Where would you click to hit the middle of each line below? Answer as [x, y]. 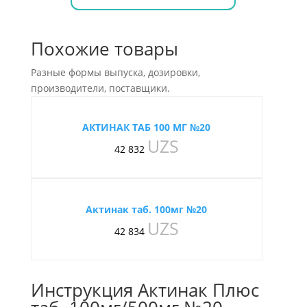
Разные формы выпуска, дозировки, [115, 72]
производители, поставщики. [100, 88]
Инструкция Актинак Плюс [145, 290]
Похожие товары [104, 49]
